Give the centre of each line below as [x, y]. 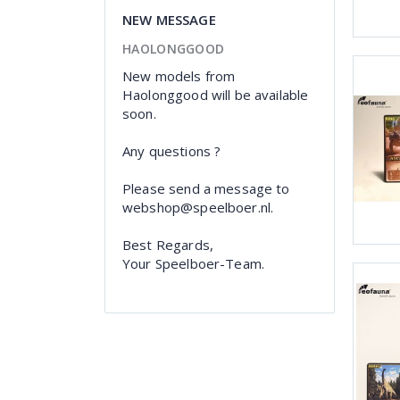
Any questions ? [172, 150]
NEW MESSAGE [169, 19]
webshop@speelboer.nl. [198, 207]
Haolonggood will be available [216, 94]
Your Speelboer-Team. [193, 263]
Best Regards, [168, 244]
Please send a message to [206, 188]
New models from [179, 75]
